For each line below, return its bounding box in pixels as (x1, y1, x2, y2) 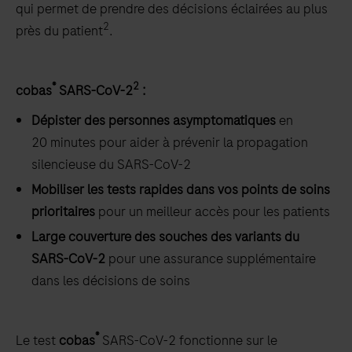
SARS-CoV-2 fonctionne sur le (102, 330, 277, 350)
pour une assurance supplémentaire (105, 248, 316, 268)
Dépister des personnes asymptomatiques (31, 110, 276, 130)
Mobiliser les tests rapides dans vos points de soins (31, 179, 330, 199)
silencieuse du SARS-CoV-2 (31, 154, 191, 174)
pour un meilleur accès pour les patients (95, 201, 330, 221)
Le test (16, 330, 59, 350)
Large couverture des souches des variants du (31, 226, 299, 246)
